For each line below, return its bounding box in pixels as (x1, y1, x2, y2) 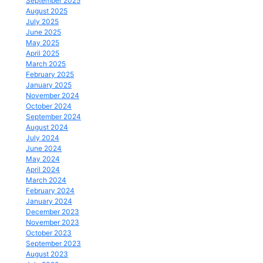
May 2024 (26, 154, 60, 163)
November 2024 (26, 91, 79, 100)
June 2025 (26, 28, 61, 36)
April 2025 (26, 49, 59, 58)
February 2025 (26, 70, 74, 79)
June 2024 (26, 144, 62, 153)
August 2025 (26, 6, 68, 15)
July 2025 (26, 17, 59, 26)
